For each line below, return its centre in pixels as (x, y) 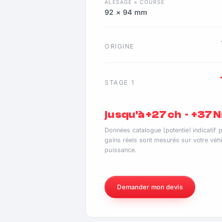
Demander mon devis (150, 187)
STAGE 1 (120, 82)
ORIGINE (120, 47)
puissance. (121, 150)
